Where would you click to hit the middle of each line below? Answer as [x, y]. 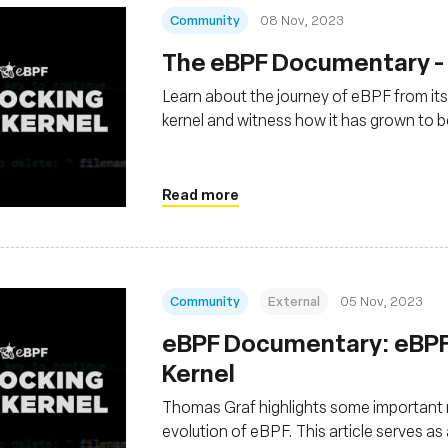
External [294, 300]
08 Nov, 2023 [302, 19]
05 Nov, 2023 [381, 300]
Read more [200, 194]
